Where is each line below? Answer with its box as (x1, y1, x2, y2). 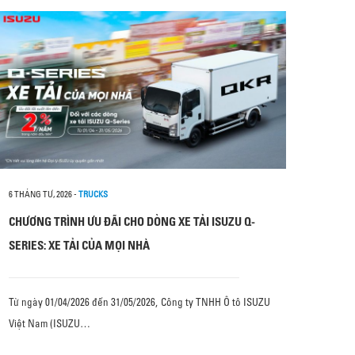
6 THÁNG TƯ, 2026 (9, 189, 72, 200)
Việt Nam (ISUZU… (9, 317, 90, 330)
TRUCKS (78, 189, 108, 200)
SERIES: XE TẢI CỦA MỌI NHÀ (9, 238, 150, 253)
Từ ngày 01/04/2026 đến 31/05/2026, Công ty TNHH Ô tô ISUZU (9, 296, 270, 308)
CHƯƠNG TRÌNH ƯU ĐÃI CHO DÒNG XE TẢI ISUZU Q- (9, 214, 255, 229)
